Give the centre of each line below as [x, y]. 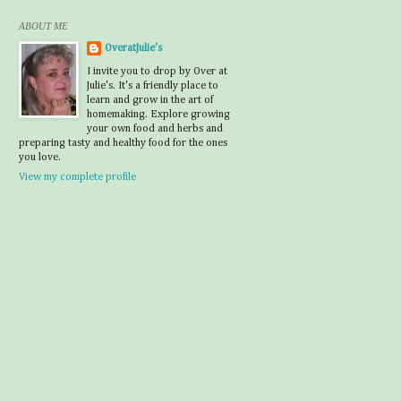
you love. [40, 158]
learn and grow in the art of [150, 100]
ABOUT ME [43, 26]
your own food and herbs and [155, 129]
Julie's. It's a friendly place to [153, 86]
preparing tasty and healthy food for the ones [123, 143]
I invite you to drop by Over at [157, 72]
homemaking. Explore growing [158, 115]
